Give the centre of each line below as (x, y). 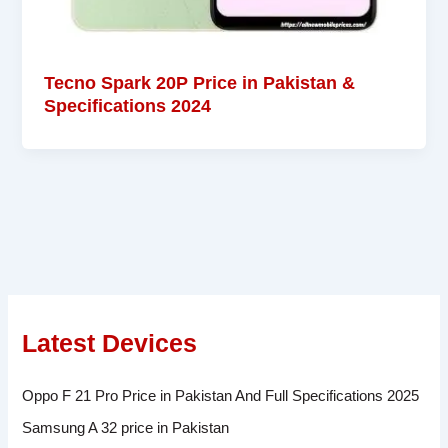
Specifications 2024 (128, 105)
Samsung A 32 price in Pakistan (126, 428)
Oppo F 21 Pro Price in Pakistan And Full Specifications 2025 (221, 396)
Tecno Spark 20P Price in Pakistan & (200, 82)
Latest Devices (110, 343)
